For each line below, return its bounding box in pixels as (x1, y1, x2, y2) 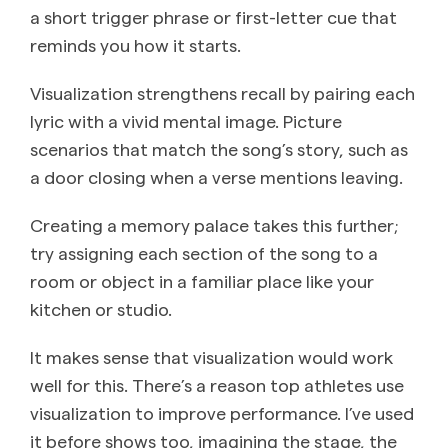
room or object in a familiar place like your (30, 270, 374, 292)
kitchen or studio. (30, 298, 172, 320)
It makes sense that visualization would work (30, 346, 393, 368)
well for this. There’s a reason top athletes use (30, 374, 404, 396)
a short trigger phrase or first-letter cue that (30, 6, 397, 28)
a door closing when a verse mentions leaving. (30, 166, 403, 188)
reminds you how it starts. (30, 34, 241, 56)
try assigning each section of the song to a (30, 242, 378, 264)
